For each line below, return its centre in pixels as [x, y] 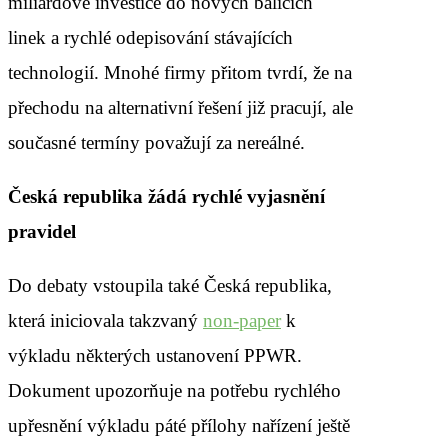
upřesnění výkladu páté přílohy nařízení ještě [179, 425]
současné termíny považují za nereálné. [156, 142]
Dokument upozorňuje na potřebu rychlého [174, 390]
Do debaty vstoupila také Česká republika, [170, 285]
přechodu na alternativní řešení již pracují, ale [180, 107]
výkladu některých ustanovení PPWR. [155, 355]
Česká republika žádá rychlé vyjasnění [166, 196]
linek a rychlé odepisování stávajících [150, 37]
